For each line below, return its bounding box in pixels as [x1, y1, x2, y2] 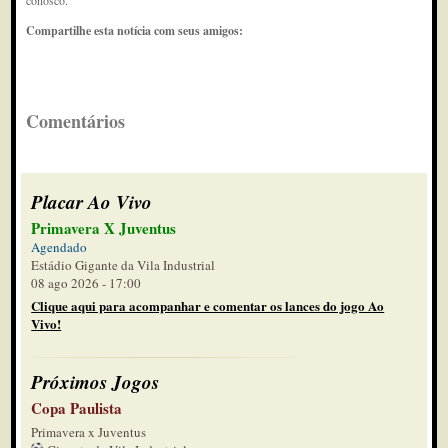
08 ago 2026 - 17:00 [31, 274, 142, 292]
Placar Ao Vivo [31, 188, 153, 215]
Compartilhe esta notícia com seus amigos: [26, 22, 244, 39]
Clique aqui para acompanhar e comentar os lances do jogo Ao [31, 296, 385, 315]
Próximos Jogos [31, 368, 160, 395]
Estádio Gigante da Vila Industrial [31, 256, 216, 274]
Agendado [31, 238, 88, 256]
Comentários [26, 108, 126, 134]
